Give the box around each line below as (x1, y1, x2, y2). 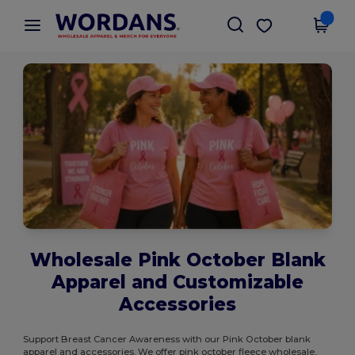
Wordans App (63, 10, 144, 25)
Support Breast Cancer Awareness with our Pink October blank (23, 333, 311, 345)
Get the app (269, 16, 332, 28)
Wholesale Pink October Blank (29, 248, 326, 271)
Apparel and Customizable (52, 270, 303, 293)
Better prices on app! (63, 22, 157, 34)
